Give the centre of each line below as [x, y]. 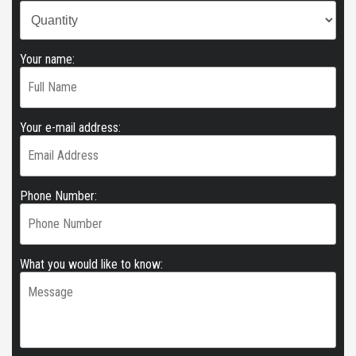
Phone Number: [58, 196]
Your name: [47, 59]
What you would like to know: [91, 264]
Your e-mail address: [70, 128]
